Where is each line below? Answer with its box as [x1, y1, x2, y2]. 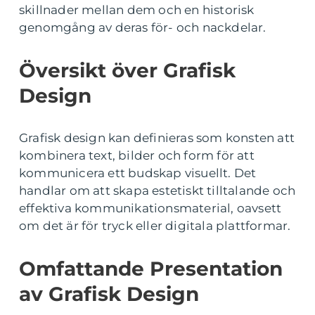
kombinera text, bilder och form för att [19, 148, 255, 162]
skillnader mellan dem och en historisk [19, 3, 255, 17]
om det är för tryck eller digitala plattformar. [19, 219, 291, 233]
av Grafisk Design [19, 282, 199, 306]
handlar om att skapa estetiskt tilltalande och [19, 184, 296, 198]
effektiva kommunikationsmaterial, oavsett [19, 201, 282, 215]
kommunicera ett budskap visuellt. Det [19, 166, 257, 180]
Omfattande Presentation [19, 257, 283, 281]
